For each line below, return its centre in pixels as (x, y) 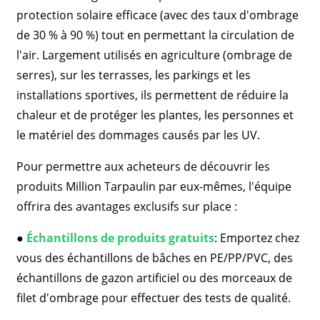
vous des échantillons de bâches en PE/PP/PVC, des (154, 258)
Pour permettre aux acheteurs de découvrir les (143, 166)
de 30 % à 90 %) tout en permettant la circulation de (155, 35)
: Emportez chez (256, 238)
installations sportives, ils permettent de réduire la (152, 95)
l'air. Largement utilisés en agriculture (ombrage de (154, 55)
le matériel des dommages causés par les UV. (138, 135)
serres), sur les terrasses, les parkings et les (133, 75)
